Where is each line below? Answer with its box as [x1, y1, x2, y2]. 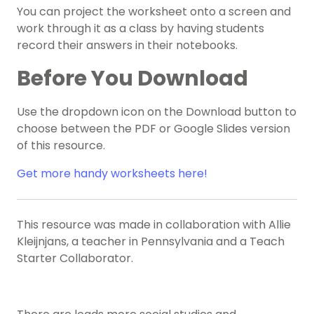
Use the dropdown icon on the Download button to [17, 104, 296, 121]
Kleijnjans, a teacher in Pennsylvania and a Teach [17, 233, 285, 250]
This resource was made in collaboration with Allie [17, 217, 291, 233]
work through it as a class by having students [17, 20, 264, 37]
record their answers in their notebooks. [17, 37, 240, 54]
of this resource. [17, 137, 108, 154]
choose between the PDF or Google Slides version [17, 121, 290, 137]
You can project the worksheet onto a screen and [17, 4, 291, 20]
